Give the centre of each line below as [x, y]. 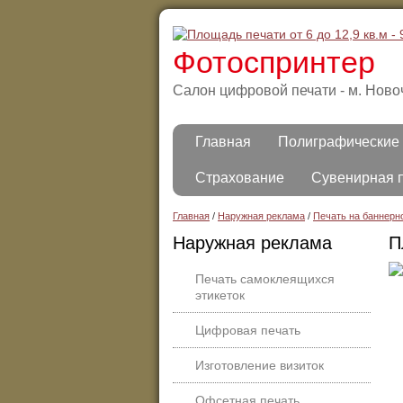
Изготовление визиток [260, 365]
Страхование [240, 178]
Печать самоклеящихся [265, 279]
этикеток [220, 295]
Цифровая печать [248, 330]
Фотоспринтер [274, 62]
